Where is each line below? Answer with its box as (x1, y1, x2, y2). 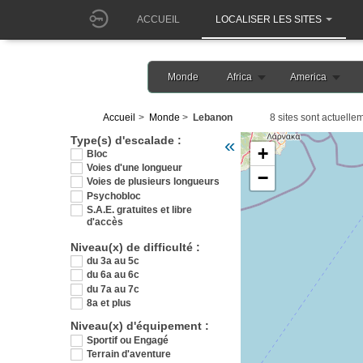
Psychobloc (87, 190, 141, 202)
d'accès (87, 216, 123, 228)
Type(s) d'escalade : (70, 133, 181, 147)
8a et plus (87, 297, 131, 309)
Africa (227, 71, 252, 83)
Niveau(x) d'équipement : (70, 319, 209, 333)
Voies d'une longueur (87, 162, 182, 174)
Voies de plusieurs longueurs (87, 176, 220, 188)
